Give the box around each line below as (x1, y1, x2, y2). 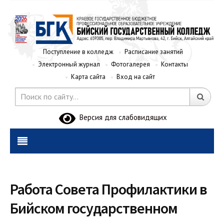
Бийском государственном (10, 198, 177, 217)
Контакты (161, 59, 188, 68)
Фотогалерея (111, 59, 150, 68)
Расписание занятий (124, 47, 183, 56)
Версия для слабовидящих (75, 112, 167, 122)
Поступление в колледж (43, 47, 113, 56)
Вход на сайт (116, 72, 155, 81)
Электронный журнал (38, 59, 100, 68)
